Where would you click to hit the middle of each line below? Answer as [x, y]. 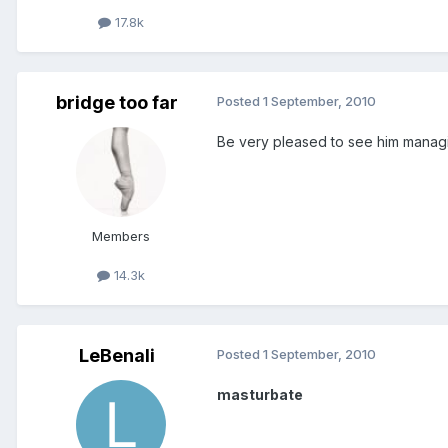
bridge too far [117, 102]
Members [121, 235]
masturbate [260, 395]
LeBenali [117, 356]
